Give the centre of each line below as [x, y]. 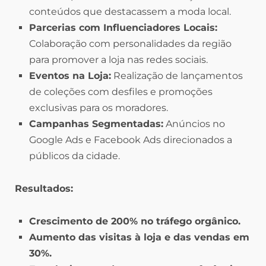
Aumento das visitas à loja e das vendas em [139, 237]
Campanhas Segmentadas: [96, 124]
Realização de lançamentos [177, 76]
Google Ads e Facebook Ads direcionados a [131, 140]
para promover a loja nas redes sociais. [118, 60]
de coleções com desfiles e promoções [121, 92]
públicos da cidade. [75, 156]
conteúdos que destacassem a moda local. [130, 12]
